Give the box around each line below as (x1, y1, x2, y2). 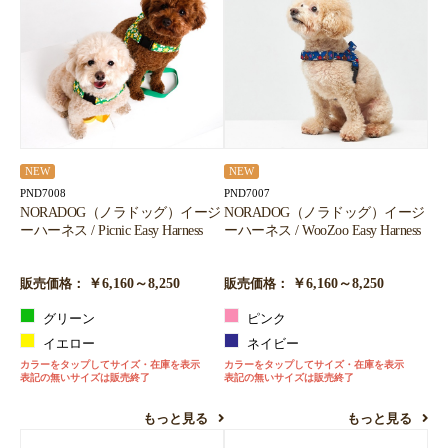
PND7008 (20, 187, 66, 200)
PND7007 (224, 187, 270, 200)
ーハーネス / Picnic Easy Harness (20, 222, 203, 239)
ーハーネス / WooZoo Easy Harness (224, 222, 421, 239)
